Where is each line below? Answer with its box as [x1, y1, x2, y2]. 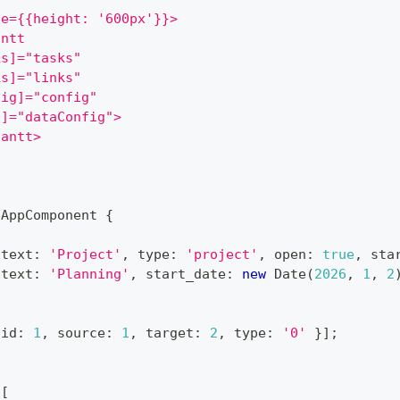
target [137, 324, 194, 341]
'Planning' [49, 265, 129, 282]
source [49, 324, 105, 341]
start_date [137, 265, 226, 282]
